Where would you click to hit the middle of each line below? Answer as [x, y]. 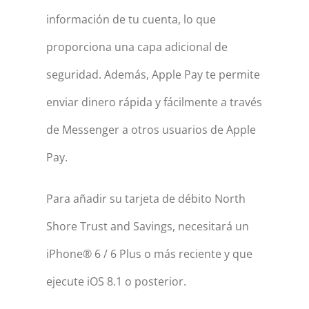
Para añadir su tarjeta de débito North [146, 198]
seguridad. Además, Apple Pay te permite [153, 74]
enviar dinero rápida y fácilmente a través [154, 102]
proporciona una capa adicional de [137, 47]
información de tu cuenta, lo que [131, 19]
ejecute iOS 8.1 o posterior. [116, 281]
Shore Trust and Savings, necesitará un [147, 226]
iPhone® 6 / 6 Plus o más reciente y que [149, 253]
